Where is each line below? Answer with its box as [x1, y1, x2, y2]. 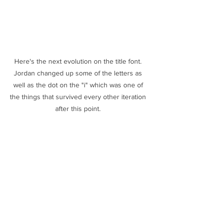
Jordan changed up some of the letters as [14, 69, 144, 77]
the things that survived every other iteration [10, 92, 148, 101]
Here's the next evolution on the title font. [14, 57, 144, 65]
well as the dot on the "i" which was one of [13, 80, 145, 89]
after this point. [55, 104, 103, 112]
